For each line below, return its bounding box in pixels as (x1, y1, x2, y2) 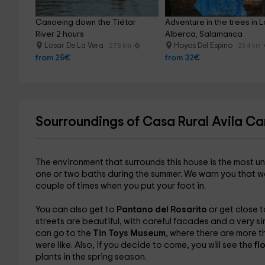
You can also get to (35, 205, 117, 214)
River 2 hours (35, 30, 84, 38)
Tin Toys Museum (92, 229, 166, 238)
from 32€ (165, 54, 201, 62)
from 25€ (35, 54, 70, 62)
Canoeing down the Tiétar (35, 18, 138, 27)
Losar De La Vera (44, 42, 105, 50)
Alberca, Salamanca (165, 30, 243, 38)
